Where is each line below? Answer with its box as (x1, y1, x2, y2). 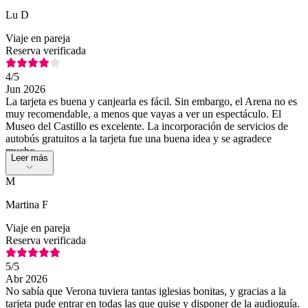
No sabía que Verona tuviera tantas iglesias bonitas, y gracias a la (5, 285, 286, 297)
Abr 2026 (5, 272, 47, 285)
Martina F (5, 198, 48, 210)
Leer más (11, 152, 48, 163)
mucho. (5, 144, 38, 157)
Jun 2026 (5, 82, 45, 95)
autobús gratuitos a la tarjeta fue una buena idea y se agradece (5, 132, 272, 144)
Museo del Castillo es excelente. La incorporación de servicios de (5, 120, 288, 132)
